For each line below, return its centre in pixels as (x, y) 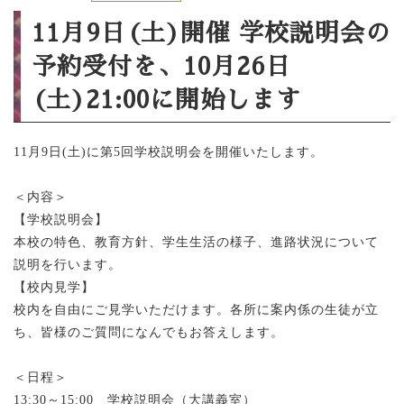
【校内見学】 (54, 287)
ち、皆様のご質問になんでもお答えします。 (149, 332)
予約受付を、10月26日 (161, 66)
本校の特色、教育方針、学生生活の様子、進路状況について (196, 242)
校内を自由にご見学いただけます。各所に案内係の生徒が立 (196, 310)
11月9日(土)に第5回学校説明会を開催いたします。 (169, 152)
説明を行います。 (68, 265)
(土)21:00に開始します (166, 100)
